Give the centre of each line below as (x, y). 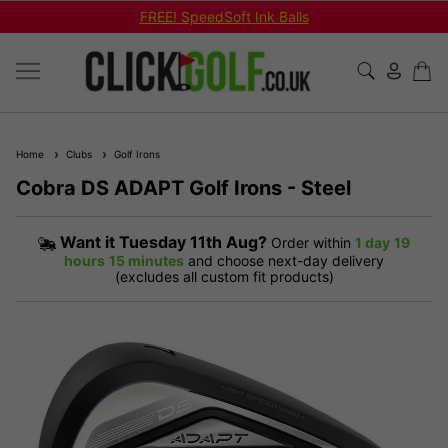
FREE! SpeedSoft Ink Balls (224, 16)
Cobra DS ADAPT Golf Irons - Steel (183, 187)
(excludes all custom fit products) (224, 276)
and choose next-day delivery (286, 260)
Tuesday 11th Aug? (193, 241)
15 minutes (146, 260)
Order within (311, 242)
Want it (89, 241)
